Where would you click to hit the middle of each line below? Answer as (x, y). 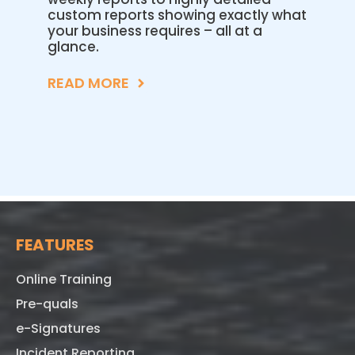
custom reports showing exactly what (177, 15)
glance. (73, 46)
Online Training (64, 279)
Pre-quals (47, 303)
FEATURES (55, 244)
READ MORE (88, 82)
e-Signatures (58, 328)
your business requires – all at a (155, 31)
